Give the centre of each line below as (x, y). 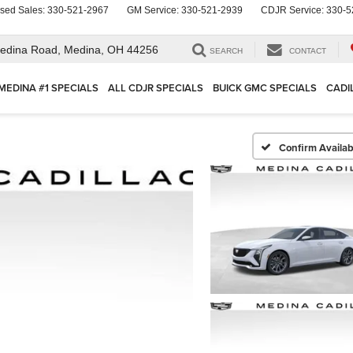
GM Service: (154, 10)
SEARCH (226, 51)
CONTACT (308, 51)
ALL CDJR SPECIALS (156, 88)
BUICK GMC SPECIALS (265, 88)
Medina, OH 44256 (111, 50)
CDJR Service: (294, 10)
